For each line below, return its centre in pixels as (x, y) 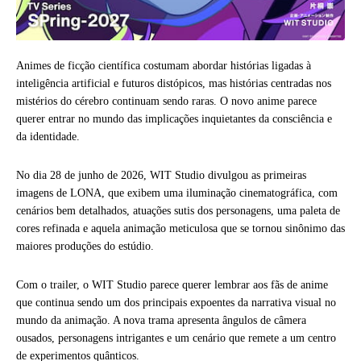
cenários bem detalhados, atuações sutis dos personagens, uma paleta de (178, 211)
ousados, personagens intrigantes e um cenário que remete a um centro (176, 338)
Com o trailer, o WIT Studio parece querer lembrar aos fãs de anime (172, 285)
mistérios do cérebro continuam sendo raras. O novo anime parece (166, 102)
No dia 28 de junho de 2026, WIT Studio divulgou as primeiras (161, 176)
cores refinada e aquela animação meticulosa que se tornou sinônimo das (180, 229)
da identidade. (50, 137)
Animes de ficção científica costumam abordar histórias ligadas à (164, 66)
